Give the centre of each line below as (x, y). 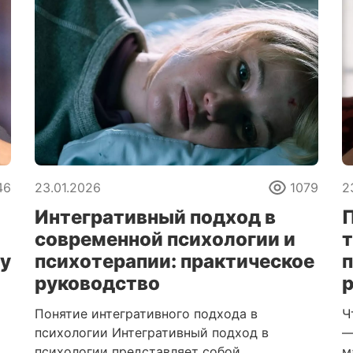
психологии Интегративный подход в (152, 333)
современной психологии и (165, 239)
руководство (97, 283)
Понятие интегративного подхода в (146, 314)
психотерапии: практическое (175, 261)
